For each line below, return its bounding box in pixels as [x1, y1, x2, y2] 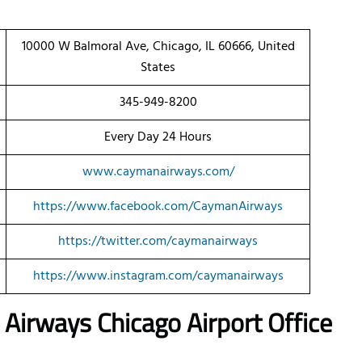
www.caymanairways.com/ [82, 162, 234, 183]
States [141, 57, 175, 79]
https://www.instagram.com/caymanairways [32, 266, 284, 288]
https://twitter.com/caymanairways [58, 231, 258, 253]
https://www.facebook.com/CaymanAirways [33, 196, 283, 218]
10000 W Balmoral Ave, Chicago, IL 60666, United [21, 36, 295, 58]
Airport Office [187, 303, 332, 343]
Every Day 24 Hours [104, 127, 212, 149]
